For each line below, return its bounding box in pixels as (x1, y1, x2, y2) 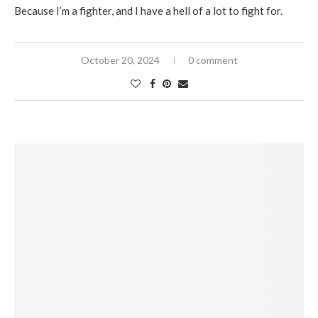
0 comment (187, 53, 238, 66)
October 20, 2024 (80, 53, 160, 66)
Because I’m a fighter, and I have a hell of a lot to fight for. (14, 4, 283, 17)
